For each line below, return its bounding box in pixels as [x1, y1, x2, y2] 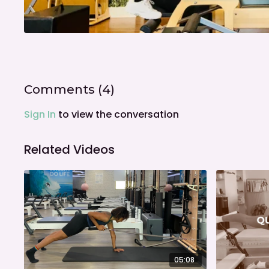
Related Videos [24, 141, 115, 159]
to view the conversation [56, 107, 180, 122]
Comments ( [24, 82, 103, 97]
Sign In [24, 107, 56, 122]
